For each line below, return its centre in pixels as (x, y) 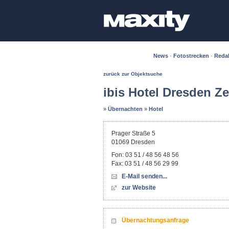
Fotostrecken (191, 56)
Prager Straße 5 (133, 133)
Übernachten (125, 109)
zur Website (139, 188)
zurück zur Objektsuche (133, 74)
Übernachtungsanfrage (155, 220)
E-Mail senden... (144, 176)
